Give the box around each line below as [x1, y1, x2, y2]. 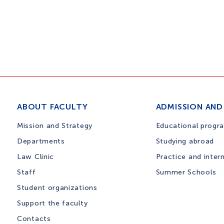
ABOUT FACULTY [17, 102, 88, 111]
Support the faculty [17, 199, 88, 207]
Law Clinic [17, 152, 54, 161]
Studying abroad [155, 137, 214, 145]
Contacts [17, 214, 51, 223]
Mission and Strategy [17, 121, 92, 130]
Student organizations [17, 183, 97, 192]
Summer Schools [155, 168, 216, 176]
